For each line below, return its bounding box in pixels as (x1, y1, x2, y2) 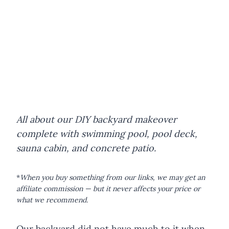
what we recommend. (16, 195, 88, 204)
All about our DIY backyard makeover (16, 113, 177, 125)
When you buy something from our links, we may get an (20, 172, 205, 182)
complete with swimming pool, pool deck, (16, 127, 197, 140)
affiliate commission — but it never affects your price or (16, 184, 200, 193)
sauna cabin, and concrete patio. (16, 142, 158, 154)
